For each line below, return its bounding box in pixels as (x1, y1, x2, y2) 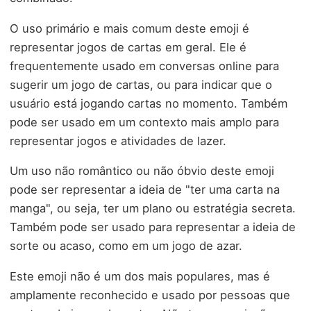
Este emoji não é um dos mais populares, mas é (10, 269, 270, 283)
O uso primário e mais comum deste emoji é (10, 21, 249, 35)
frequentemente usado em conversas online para (10, 58, 279, 73)
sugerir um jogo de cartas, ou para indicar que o (10, 77, 272, 92)
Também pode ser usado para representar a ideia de (10, 220, 296, 235)
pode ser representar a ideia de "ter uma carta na (10, 183, 280, 197)
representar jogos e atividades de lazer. (10, 133, 226, 148)
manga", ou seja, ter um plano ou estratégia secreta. (10, 201, 296, 216)
